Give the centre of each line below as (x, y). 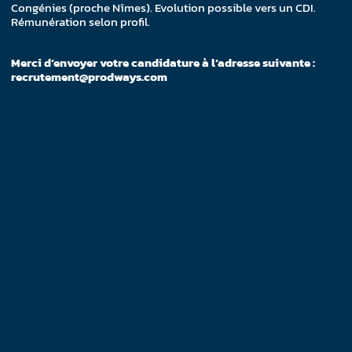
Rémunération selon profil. (81, 21)
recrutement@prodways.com (90, 76)
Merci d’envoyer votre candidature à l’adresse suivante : (163, 62)
